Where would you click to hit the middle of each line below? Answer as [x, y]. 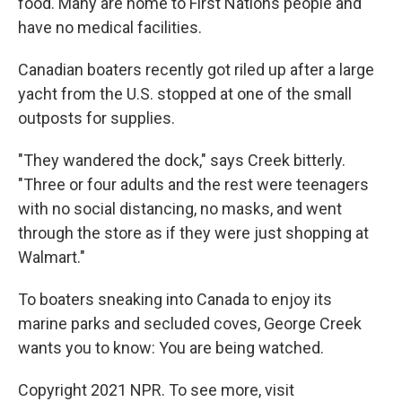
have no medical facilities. [110, 28]
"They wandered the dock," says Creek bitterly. [182, 161]
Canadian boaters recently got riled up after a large [196, 70]
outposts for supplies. [96, 118]
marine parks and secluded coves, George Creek [190, 324]
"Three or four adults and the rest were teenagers [193, 185]
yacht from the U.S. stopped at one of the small [185, 94]
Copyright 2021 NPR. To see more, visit [156, 390]
